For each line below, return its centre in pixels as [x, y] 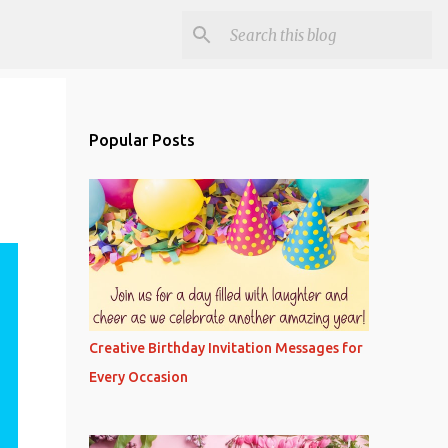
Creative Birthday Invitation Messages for [225, 348]
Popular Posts [141, 140]
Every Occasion [138, 377]
